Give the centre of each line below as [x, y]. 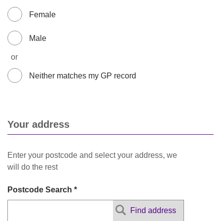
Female [42, 15]
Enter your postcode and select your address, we [92, 155]
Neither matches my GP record [83, 76]
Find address [153, 210]
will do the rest [33, 167]
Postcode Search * [42, 190]
